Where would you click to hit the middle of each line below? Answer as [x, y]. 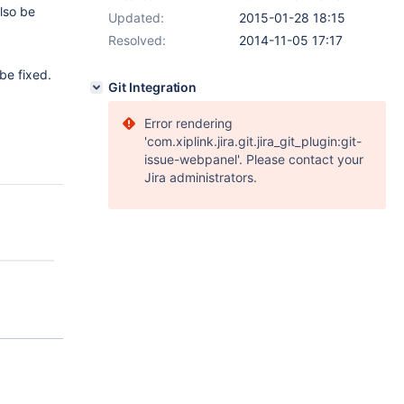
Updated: [136, 18]
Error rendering [188, 123]
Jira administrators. [201, 177]
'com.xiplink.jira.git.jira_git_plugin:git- [253, 141]
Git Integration [153, 87]
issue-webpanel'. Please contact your [254, 159]
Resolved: [137, 40]
